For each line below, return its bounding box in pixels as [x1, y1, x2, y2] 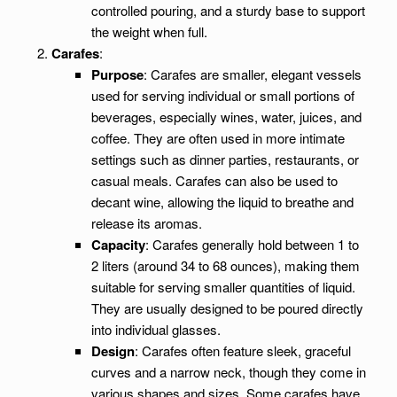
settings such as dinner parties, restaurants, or [90, 150, 359, 168]
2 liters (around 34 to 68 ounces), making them [90, 256, 360, 275]
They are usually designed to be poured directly [90, 299, 363, 317]
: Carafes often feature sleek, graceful [134, 341, 351, 360]
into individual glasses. [90, 320, 221, 339]
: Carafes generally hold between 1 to [144, 235, 359, 253]
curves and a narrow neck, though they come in [90, 362, 366, 381]
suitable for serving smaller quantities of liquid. [90, 277, 355, 296]
